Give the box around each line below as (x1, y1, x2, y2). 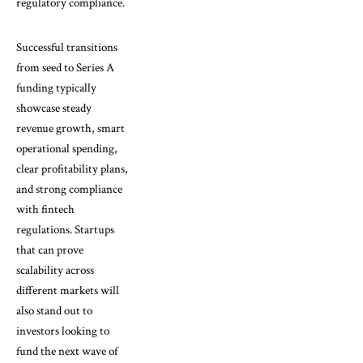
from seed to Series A (16, 59, 114, 75)
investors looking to (16, 322, 109, 339)
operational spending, (16, 140, 117, 156)
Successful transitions (16, 39, 117, 55)
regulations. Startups (16, 221, 114, 237)
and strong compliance (16, 181, 122, 197)
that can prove (16, 241, 83, 258)
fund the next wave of (16, 343, 117, 359)
